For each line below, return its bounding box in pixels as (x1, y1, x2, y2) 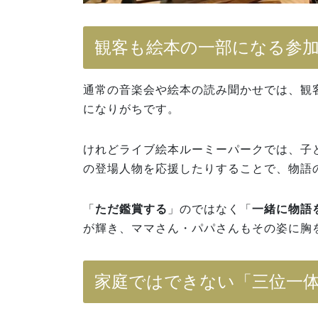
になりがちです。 (83, 103, 180, 116)
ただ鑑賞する (95, 203, 168, 216)
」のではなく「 (168, 203, 252, 216)
